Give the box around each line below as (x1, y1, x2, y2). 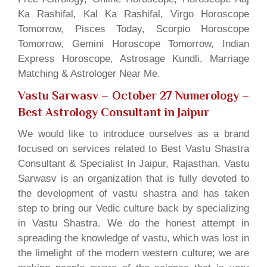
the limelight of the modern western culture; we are (18, 247, 249, 259)
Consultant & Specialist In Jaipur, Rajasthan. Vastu (18, 158, 249, 170)
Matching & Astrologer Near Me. (18, 68, 160, 80)
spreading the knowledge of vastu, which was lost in (18, 232, 249, 244)
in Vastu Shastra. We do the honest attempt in (18, 218, 249, 229)
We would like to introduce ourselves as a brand (18, 128, 249, 140)
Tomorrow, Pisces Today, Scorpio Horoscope (18, 23, 249, 35)
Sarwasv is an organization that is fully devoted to (18, 173, 249, 185)
